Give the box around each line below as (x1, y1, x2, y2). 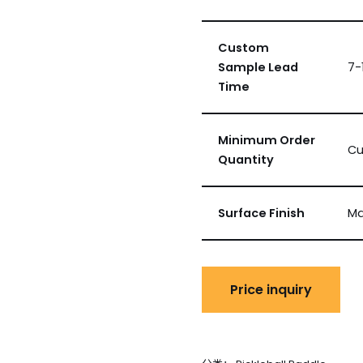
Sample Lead (217, 59, 298, 75)
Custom (217, 40, 269, 56)
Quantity (217, 152, 274, 168)
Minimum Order (217, 132, 315, 148)
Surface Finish (217, 205, 305, 221)
